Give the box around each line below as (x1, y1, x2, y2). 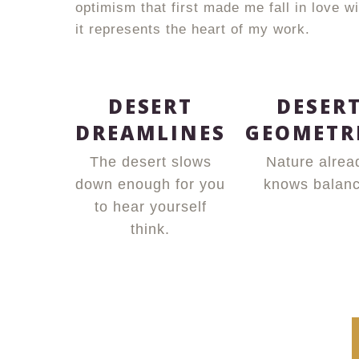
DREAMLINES (75, 119, 226, 146)
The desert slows (89, 154, 212, 170)
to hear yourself (94, 199, 207, 215)
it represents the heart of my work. (75, 22, 311, 37)
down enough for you (75, 176, 226, 192)
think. (131, 221, 171, 237)
